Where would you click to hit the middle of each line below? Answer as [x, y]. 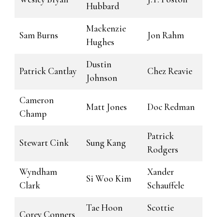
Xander [161, 172]
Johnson [102, 78]
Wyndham [38, 172]
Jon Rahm [166, 35]
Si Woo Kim [109, 178]
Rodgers [163, 149]
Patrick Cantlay [48, 71]
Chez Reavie [170, 71]
